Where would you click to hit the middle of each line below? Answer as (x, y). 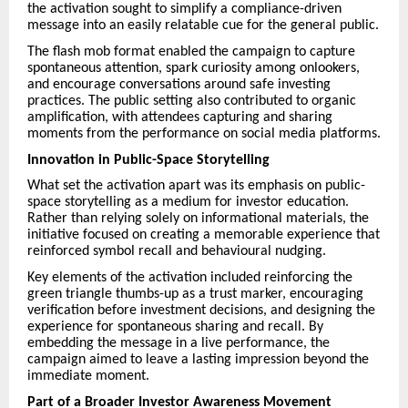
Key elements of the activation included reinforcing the (190, 277)
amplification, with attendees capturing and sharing (180, 117)
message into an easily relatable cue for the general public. (203, 26)
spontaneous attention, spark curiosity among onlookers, (194, 68)
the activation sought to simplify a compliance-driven (184, 10)
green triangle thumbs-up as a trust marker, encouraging (195, 294)
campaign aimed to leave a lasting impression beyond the (198, 359)
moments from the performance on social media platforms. (204, 133)
